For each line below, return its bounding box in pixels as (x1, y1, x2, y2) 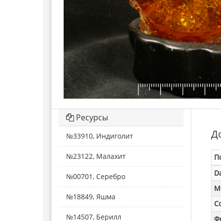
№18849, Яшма (66, 192, 115, 202)
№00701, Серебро (66, 172, 125, 182)
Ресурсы (74, 112, 108, 123)
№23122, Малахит (66, 151, 126, 161)
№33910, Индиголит (66, 131, 133, 141)
